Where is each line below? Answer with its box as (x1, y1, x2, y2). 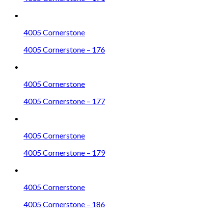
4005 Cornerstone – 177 (24, 96, 105, 106)
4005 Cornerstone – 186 (24, 199, 105, 209)
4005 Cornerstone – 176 (24, 44, 105, 54)
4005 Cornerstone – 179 (24, 147, 105, 157)
